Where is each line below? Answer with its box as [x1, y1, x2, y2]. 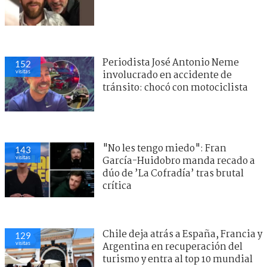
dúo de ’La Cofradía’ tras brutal [103, 166, 244, 182]
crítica [103, 179, 132, 194]
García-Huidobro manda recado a [103, 154, 255, 169]
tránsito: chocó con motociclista [103, 80, 248, 96]
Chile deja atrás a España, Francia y [103, 227, 262, 243]
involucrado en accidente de [103, 68, 232, 83]
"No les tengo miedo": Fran [103, 141, 226, 157]
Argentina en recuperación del [103, 240, 243, 255]
